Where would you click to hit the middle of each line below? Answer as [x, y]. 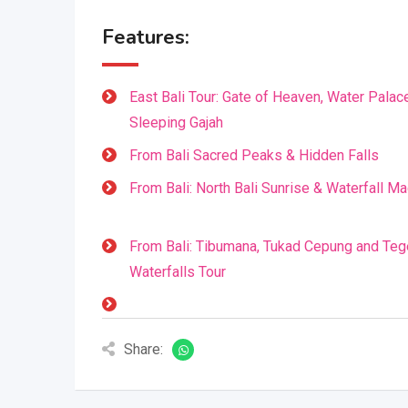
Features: [146, 37]
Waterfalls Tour [178, 272]
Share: [143, 349]
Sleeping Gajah [176, 122]
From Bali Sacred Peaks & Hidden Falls [254, 155]
